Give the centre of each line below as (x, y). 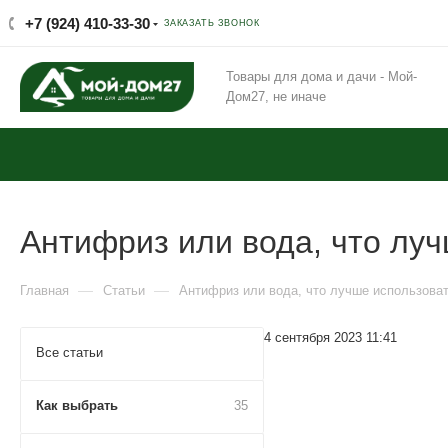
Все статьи (69, 352)
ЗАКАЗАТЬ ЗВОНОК (212, 23)
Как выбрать (77, 405)
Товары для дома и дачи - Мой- (321, 76)
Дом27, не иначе (276, 96)
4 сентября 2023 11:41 (330, 337)
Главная (44, 290)
